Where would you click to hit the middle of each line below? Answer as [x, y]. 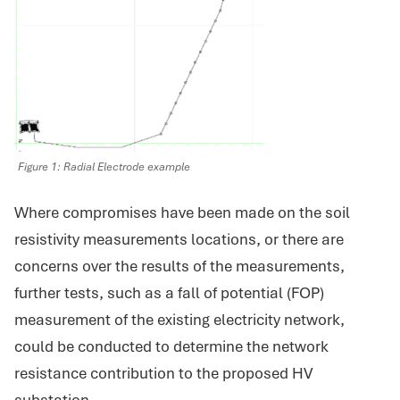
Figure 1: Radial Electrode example [104, 167]
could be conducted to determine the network [171, 346]
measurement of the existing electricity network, [179, 319]
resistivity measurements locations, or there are [179, 239]
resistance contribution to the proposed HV [164, 373]
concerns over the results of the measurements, [179, 266]
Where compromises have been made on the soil [182, 212]
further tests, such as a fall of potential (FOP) [169, 292]
